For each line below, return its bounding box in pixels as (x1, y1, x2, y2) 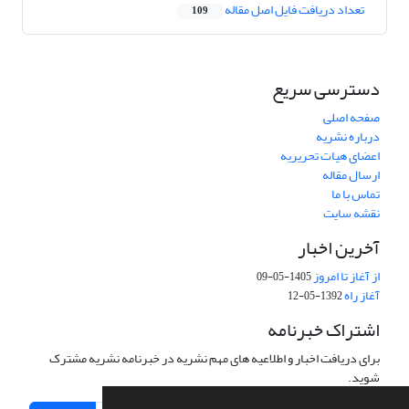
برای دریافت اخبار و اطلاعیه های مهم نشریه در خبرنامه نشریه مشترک (49, 346, 380, 372)
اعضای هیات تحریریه (280, 143, 380, 169)
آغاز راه (344, 283, 380, 309)
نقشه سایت (323, 201, 380, 226)
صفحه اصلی (323, 105, 380, 131)
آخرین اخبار (298, 230, 380, 267)
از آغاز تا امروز (313, 264, 380, 289)
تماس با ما (331, 182, 380, 207)
